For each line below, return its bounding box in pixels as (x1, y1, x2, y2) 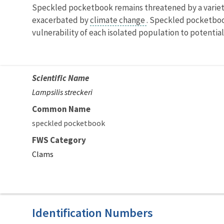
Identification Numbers (32, 204, 153, 220)
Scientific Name (32, 72, 89, 83)
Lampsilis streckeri (32, 86, 92, 97)
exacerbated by (32, 14, 90, 25)
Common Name (32, 103, 90, 114)
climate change (90, 14, 146, 25)
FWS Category (32, 134, 86, 145)
